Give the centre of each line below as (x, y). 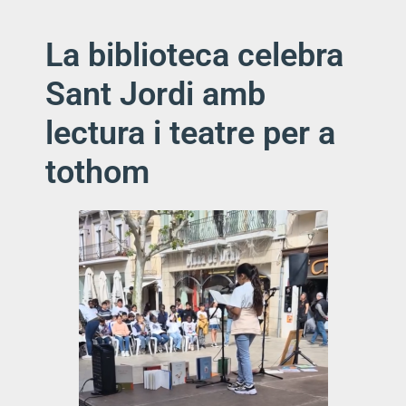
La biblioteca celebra (194, 56)
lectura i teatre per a (190, 134)
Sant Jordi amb (155, 95)
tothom (97, 173)
